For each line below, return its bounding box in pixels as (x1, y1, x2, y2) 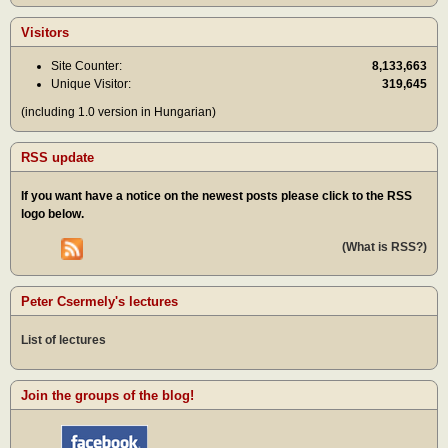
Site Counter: (51, 59, 122, 74)
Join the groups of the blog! (21, 387, 194, 403)
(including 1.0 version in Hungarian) (21, 105, 216, 120)
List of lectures (21, 333, 106, 348)
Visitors (21, 25, 69, 41)
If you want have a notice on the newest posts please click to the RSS (21, 188, 412, 203)
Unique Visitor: (51, 77, 131, 92)
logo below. (21, 206, 84, 221)
